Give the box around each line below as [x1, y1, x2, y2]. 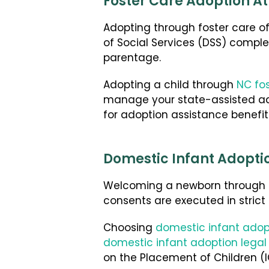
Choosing [103, 220, 156, 237]
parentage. [103, 50, 161, 67]
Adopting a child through [103, 77, 237, 94]
